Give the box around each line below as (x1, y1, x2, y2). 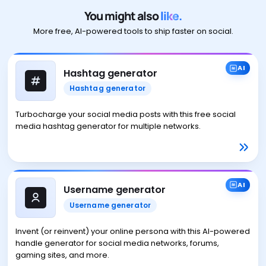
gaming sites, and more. (15, 249, 109, 261)
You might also (84, 7, 160, 24)
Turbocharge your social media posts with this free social (15, 108, 236, 120)
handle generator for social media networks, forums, (15, 237, 219, 249)
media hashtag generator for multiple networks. (15, 120, 201, 132)
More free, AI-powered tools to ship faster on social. (33, 26, 233, 37)
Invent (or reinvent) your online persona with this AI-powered (15, 225, 250, 237)
